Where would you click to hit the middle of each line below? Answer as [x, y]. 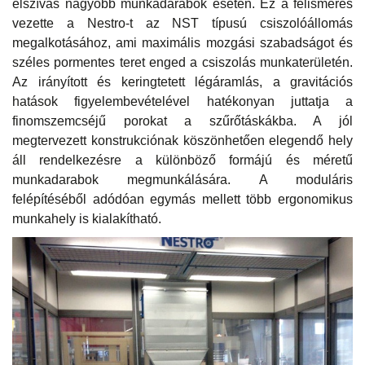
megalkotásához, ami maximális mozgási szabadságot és [182, 42]
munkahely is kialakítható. [87, 218]
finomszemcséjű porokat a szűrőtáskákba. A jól [182, 121]
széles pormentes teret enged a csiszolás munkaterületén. [182, 62]
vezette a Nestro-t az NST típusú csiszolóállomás [182, 23]
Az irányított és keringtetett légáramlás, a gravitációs [182, 81]
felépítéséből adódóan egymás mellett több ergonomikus [182, 199]
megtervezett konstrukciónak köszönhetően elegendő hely [182, 140]
